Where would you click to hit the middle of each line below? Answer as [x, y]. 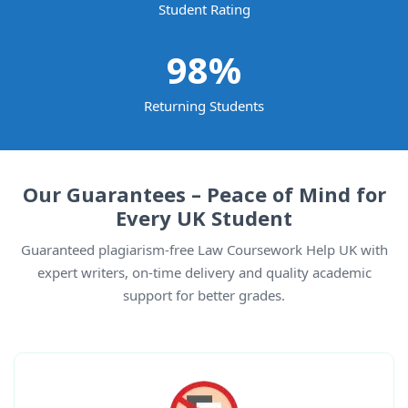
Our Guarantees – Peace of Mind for [204, 194]
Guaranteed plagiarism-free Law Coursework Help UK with [204, 250]
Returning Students [204, 106]
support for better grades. [204, 296]
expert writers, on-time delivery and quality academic [204, 273]
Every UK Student [204, 218]
